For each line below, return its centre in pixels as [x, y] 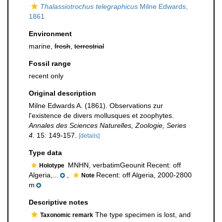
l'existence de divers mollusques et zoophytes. [101, 115]
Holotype [53, 166]
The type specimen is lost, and [142, 215]
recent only [46, 76]
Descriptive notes [58, 202]
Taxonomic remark [67, 215]
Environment [50, 34]
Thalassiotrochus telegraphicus [89, 6]
